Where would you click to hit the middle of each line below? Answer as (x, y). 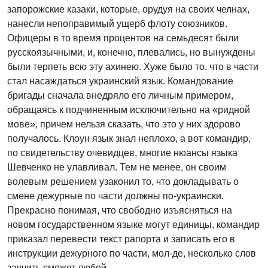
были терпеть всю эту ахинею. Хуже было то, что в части (133, 67)
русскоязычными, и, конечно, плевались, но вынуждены (131, 52)
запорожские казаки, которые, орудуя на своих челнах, (128, 9)
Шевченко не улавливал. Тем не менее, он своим (117, 167)
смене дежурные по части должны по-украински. (115, 196)
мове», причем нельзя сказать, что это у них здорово (124, 124)
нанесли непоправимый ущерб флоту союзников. (117, 24)
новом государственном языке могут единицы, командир (133, 225)
